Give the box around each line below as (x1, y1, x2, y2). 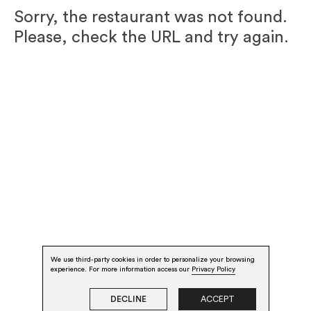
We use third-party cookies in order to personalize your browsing (50, 256, 255, 263)
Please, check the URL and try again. (14, 29, 289, 46)
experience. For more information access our (50, 266, 190, 273)
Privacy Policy (191, 266, 235, 273)
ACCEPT (200, 295, 235, 303)
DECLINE (110, 295, 146, 303)
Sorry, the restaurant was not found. (14, 9, 287, 26)
